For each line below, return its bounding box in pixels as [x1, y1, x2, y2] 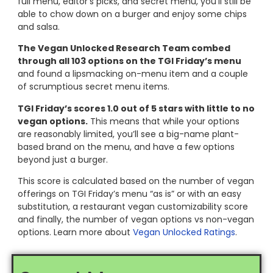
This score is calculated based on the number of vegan [17, 175, 254, 188]
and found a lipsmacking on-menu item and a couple [17, 68, 248, 80]
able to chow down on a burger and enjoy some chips [17, 8, 247, 21]
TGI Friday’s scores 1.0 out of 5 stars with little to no [17, 102, 255, 115]
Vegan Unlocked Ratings [132, 226, 235, 239]
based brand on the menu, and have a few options [17, 140, 235, 153]
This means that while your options [87, 115, 239, 127]
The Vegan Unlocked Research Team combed [17, 42, 230, 55]
